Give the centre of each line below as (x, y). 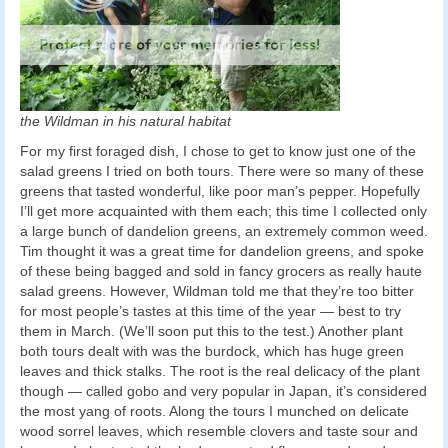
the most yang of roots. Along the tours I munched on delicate (214, 410)
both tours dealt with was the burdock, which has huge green (212, 350)
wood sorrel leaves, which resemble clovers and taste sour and (219, 430)
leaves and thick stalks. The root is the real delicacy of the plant (220, 370)
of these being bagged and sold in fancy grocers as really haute (221, 270)
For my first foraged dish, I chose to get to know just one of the (218, 150)
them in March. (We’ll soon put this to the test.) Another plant (211, 330)
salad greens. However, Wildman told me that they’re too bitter (217, 290)
